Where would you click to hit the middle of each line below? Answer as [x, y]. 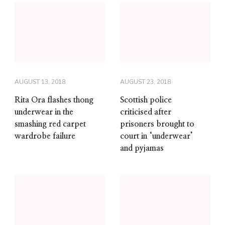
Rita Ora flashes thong [54, 100]
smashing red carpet [50, 124]
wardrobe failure [45, 136]
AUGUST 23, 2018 [145, 82]
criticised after [146, 112]
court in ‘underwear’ [156, 136]
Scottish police [146, 100]
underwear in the [44, 112]
